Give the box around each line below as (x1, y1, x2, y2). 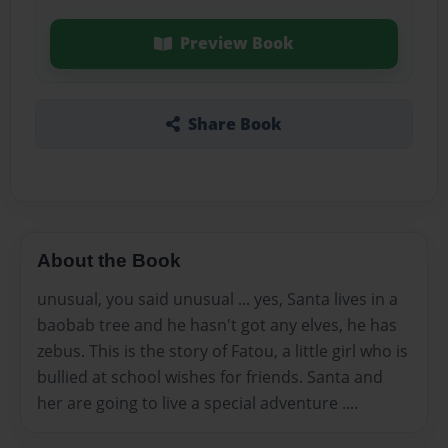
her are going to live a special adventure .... (37, 391, 358, 414)
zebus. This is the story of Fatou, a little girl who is (37, 339, 408, 362)
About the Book (37, 249, 181, 271)
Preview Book (179, 32, 294, 55)
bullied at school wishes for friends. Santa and (37, 365, 383, 388)
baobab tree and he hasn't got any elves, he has (37, 313, 397, 336)
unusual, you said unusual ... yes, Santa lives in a (37, 287, 398, 310)
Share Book (187, 112, 282, 135)
